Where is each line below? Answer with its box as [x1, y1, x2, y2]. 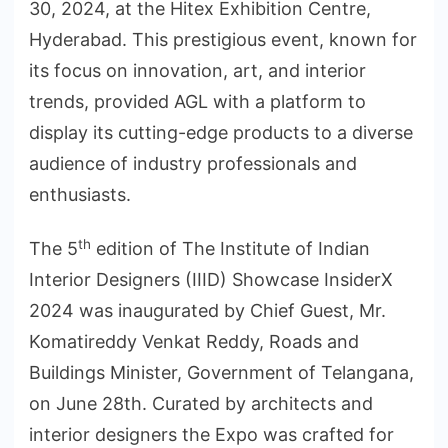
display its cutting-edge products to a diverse [29, 121, 413, 143]
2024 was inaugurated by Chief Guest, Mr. [29, 300, 386, 322]
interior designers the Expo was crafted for [29, 424, 394, 446]
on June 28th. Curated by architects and [29, 393, 373, 415]
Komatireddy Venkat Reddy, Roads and [29, 331, 359, 353]
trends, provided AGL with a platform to [29, 90, 366, 112]
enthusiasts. [29, 183, 131, 205]
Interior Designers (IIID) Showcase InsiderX [29, 269, 393, 291]
